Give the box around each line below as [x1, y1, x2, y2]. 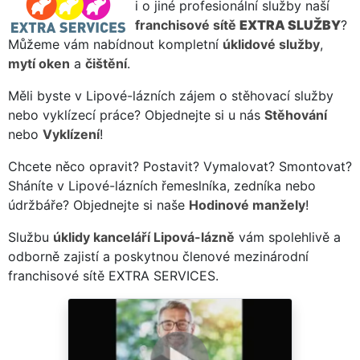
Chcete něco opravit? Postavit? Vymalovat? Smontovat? [8, 157, 352, 174]
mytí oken [8, 55, 70, 72]
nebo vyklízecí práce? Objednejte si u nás [8, 106, 264, 123]
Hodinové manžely [189, 196, 305, 213]
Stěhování [264, 106, 327, 123]
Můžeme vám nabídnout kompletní [8, 35, 223, 52]
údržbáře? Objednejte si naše [8, 196, 189, 213]
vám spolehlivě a [235, 228, 341, 245]
